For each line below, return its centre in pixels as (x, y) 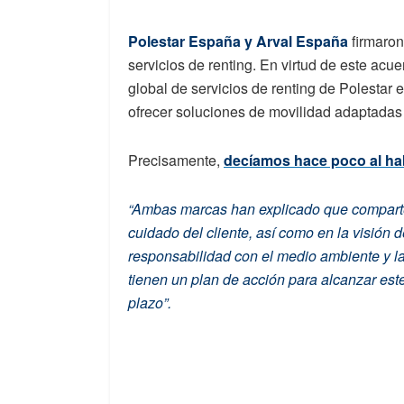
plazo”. (150, 303)
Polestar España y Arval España (238, 41)
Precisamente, (176, 161)
